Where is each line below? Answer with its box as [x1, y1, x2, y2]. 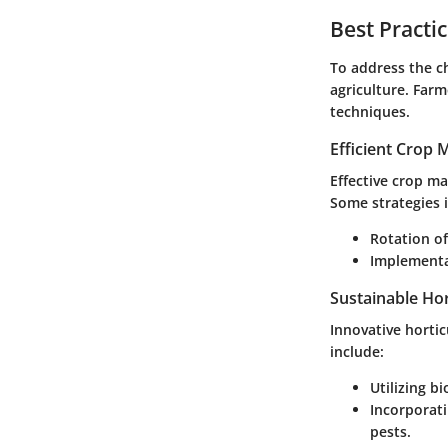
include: [330, 342, 384, 362]
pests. [370, 422, 411, 442]
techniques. [330, 101, 410, 121]
